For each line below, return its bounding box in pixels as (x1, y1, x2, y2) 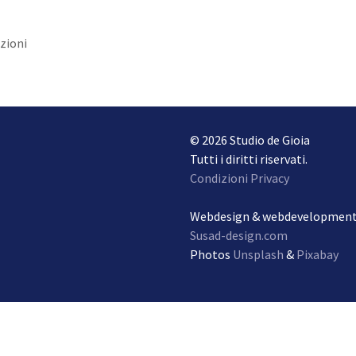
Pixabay (296, 246, 339, 263)
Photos (190, 246, 233, 263)
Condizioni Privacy (190, 170, 289, 187)
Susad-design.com (190, 227, 288, 244)
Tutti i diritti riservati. (190, 151, 308, 168)
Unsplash (233, 246, 284, 263)
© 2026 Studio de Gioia (190, 132, 310, 149)
